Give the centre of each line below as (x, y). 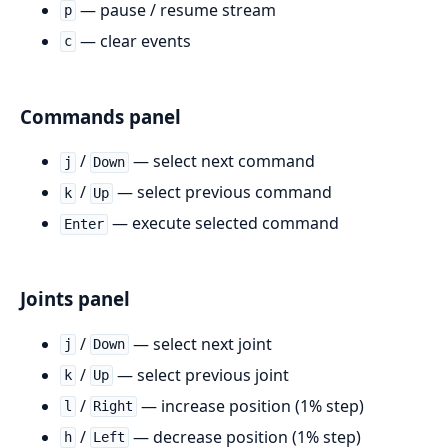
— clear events (133, 40)
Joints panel (75, 298)
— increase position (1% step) (251, 405)
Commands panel (100, 116)
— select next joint (201, 343)
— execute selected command (223, 223)
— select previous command (223, 192)
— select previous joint (201, 374)
